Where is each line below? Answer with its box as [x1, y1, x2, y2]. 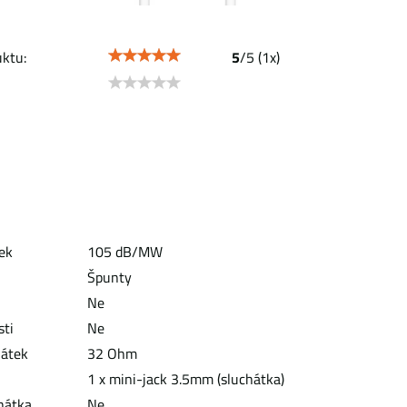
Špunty [87, 266, 132, 288]
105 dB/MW [87, 241, 163, 263]
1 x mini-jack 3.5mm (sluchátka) [87, 368, 284, 390]
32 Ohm [87, 342, 137, 364]
